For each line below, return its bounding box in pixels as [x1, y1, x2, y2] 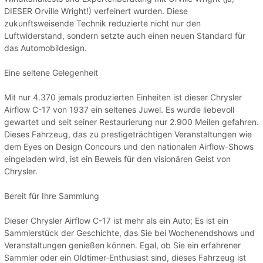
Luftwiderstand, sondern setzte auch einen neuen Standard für [4, 31, 245, 41]
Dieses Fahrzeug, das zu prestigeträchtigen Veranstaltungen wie [4, 129, 252, 140]
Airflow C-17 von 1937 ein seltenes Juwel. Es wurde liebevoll [4, 104, 234, 115]
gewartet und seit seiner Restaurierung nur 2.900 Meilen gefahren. [4, 117, 259, 127]
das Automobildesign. [4, 43, 87, 53]
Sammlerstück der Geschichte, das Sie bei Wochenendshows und [4, 228, 255, 238]
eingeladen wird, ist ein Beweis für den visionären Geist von [4, 154, 231, 164]
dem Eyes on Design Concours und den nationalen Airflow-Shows [4, 141, 254, 152]
